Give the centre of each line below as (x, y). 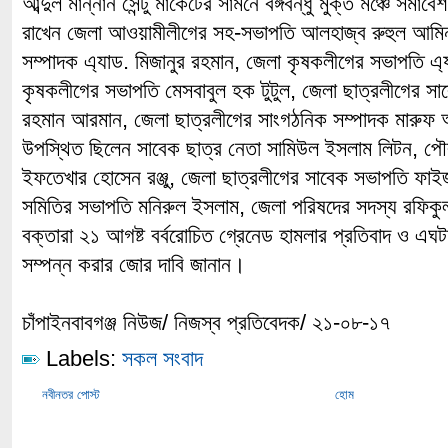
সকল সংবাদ (162, 358)
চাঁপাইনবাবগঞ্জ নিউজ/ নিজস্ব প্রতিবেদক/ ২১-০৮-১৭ (206, 322)
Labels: (81, 358)
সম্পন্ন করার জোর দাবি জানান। (134, 264)
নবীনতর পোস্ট (71, 394)
